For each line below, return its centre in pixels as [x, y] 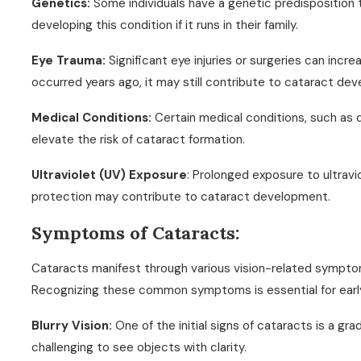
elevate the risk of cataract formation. [139, 139]
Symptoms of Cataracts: [136, 233]
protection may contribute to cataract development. [181, 197]
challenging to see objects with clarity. [139, 347]
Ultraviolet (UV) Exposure [110, 175]
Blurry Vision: [74, 326]
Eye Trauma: [71, 60]
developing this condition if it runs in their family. [165, 25]
